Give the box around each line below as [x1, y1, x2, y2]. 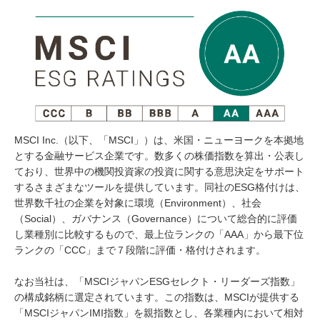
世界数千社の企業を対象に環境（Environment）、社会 [14, 197, 261, 209]
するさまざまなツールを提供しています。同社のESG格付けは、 [14, 181, 305, 194]
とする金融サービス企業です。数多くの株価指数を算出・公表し [14, 150, 304, 162]
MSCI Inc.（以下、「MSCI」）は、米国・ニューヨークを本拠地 [14, 134, 304, 146]
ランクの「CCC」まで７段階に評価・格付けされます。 [14, 244, 266, 256]
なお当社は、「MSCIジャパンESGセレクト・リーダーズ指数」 [14, 276, 300, 288]
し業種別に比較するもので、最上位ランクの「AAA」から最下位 [14, 229, 304, 241]
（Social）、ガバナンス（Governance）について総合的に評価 [14, 213, 297, 225]
